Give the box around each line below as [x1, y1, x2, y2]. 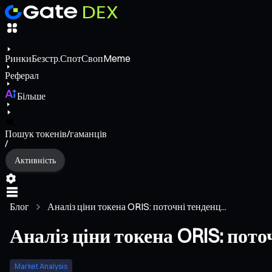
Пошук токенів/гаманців [5, 127, 107, 140]
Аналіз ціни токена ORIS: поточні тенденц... [47, 200, 226, 213]
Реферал [5, 69, 39, 82]
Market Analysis [15, 261, 67, 271]
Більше [17, 90, 46, 103]
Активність [15, 154, 56, 166]
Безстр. [32, 52, 60, 65]
